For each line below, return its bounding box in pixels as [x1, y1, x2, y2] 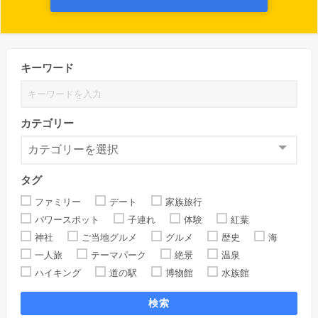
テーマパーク [91, 250, 146, 260]
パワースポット [35, 214, 99, 224]
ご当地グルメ [82, 232, 137, 242]
